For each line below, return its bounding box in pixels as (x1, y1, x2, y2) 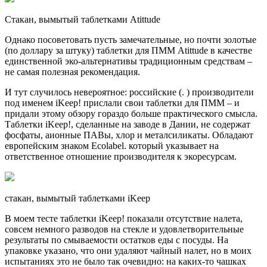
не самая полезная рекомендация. (5, 67, 140, 77)
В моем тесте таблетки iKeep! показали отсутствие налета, (5, 213, 243, 224)
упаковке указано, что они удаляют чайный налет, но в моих (5, 246, 252, 256)
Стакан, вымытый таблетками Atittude (5, 14, 160, 25)
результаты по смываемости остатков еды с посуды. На (5, 235, 228, 246)
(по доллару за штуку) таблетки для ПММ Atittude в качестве (5, 45, 252, 56)
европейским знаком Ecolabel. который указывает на (5, 141, 219, 151)
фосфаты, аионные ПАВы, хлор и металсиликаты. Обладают (5, 130, 253, 141)
